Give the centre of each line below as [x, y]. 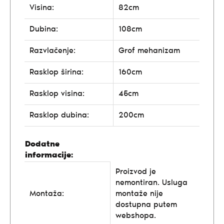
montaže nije [139, 194]
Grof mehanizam [149, 51]
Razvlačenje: [52, 51]
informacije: [49, 155]
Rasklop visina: [57, 94]
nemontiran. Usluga [151, 183]
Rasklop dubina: [59, 115]
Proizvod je [136, 172]
